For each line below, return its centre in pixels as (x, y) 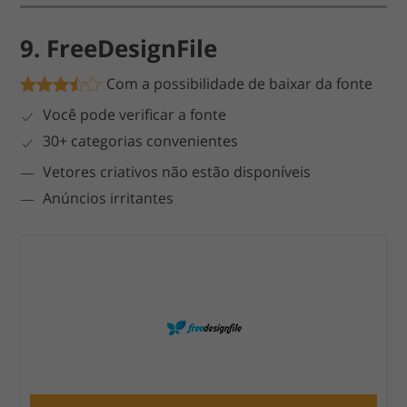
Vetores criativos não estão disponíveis (177, 172)
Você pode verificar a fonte (135, 115)
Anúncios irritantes (109, 199)
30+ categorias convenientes (141, 141)
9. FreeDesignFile (119, 49)
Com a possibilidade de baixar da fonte (240, 84)
